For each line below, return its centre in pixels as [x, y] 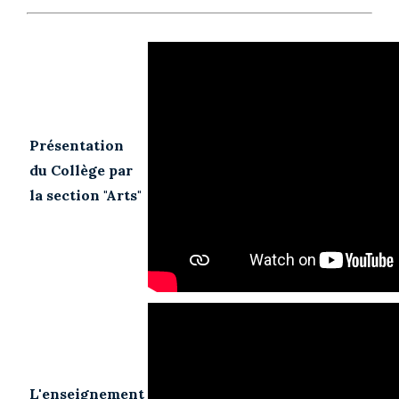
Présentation [77, 145]
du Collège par [81, 170]
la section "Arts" [85, 195]
